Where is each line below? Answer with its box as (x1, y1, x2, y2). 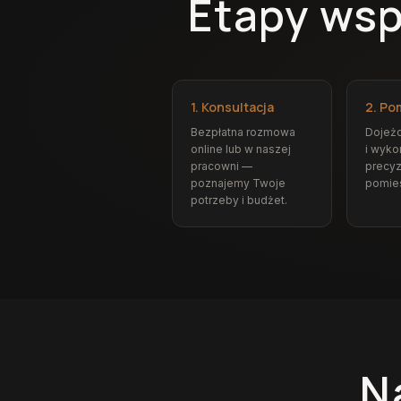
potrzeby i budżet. (191, 193, 287, 207)
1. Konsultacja (191, 98, 274, 115)
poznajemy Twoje (191, 176, 286, 190)
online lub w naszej (191, 142, 291, 156)
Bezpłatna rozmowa (191, 125, 295, 139)
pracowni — (191, 159, 252, 173)
